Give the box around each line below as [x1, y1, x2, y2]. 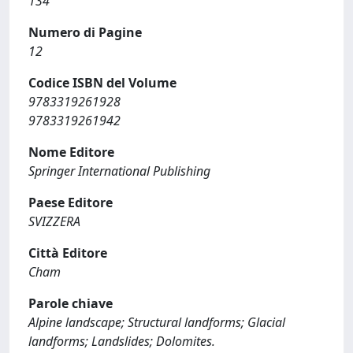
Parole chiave [28, 295, 113, 312]
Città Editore [28, 244, 107, 262]
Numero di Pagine [28, 24, 142, 41]
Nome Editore [28, 143, 114, 161]
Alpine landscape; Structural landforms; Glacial [28, 314, 285, 331]
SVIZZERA [28, 213, 80, 230]
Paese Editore [28, 194, 113, 211]
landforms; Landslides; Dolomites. [28, 333, 215, 350]
